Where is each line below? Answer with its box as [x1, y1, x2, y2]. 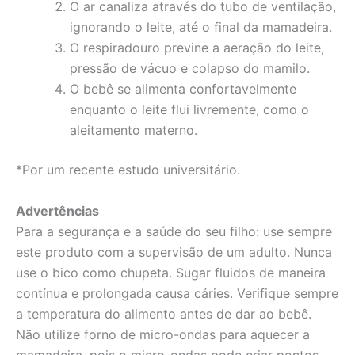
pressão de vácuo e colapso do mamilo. [70, 60, 310, 77]
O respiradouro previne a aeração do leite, [70, 40, 324, 56]
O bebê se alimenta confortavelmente [70, 81, 296, 97]
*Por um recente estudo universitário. [16, 162, 240, 178]
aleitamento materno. [70, 122, 197, 139]
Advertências [16, 203, 99, 219]
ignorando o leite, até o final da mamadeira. [70, 19, 332, 36]
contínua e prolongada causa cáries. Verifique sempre [16, 285, 338, 302]
